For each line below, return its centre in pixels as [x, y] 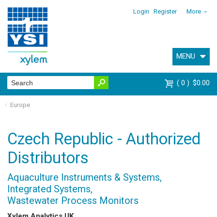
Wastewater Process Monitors [73, 200]
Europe [20, 105]
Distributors [48, 158]
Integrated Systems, [50, 189]
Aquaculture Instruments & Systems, [85, 177]
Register [165, 11]
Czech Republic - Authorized [104, 139]
